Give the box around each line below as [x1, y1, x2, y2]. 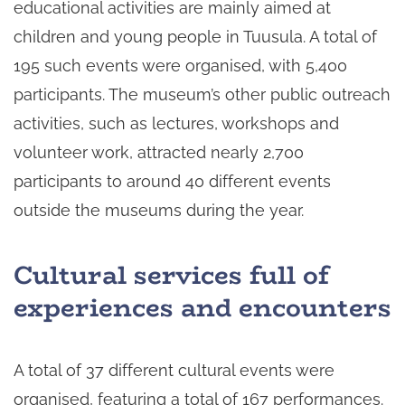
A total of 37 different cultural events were [14, 360, 334, 380]
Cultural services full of [14, 254, 329, 295]
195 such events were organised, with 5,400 [14, 56, 347, 76]
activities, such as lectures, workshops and [14, 114, 339, 134]
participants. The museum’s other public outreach [14, 85, 391, 105]
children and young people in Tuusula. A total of [14, 27, 377, 47]
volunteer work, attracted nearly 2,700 [14, 143, 304, 163]
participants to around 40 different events [14, 172, 331, 192]
